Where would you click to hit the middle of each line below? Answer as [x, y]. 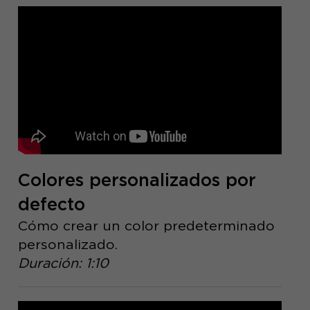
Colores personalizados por [137, 180]
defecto [51, 204]
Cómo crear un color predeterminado [146, 226]
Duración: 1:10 [63, 263]
